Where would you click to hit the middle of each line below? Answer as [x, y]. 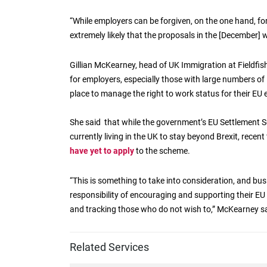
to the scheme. [162, 151]
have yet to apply [102, 151]
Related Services [109, 247]
